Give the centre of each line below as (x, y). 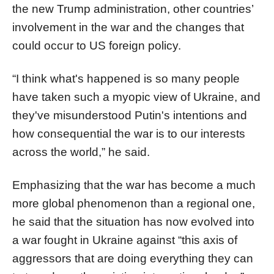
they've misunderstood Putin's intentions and (130, 115)
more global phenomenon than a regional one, (134, 203)
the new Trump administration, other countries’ (133, 9)
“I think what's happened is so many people (126, 78)
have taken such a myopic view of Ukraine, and (136, 97)
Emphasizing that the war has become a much (134, 185)
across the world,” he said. (81, 152)
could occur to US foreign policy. (97, 45)
